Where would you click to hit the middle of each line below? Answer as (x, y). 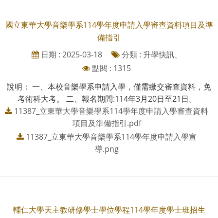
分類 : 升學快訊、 (151, 54)
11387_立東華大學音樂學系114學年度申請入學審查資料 (111, 111)
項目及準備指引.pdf (107, 123)
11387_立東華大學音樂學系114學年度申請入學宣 (111, 136)
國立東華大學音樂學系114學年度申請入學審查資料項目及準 (109, 25)
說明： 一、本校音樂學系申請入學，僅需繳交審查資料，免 (109, 86)
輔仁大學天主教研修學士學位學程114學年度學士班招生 (109, 209)
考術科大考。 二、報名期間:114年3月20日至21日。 (109, 99)
